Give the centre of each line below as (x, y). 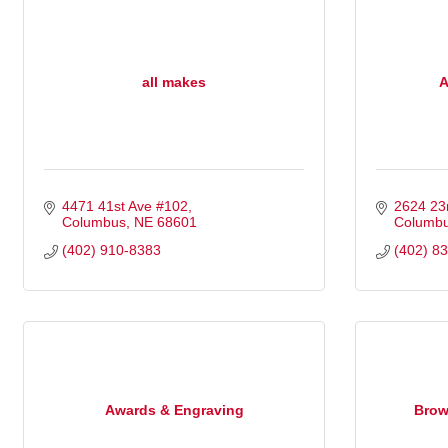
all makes (174, 81)
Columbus (93, 222)
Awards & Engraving (174, 409)
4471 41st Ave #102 (124, 206)
